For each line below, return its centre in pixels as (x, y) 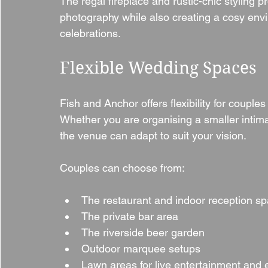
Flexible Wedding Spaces (158, 68)
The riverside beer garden (143, 233)
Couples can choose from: (122, 168)
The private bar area (130, 217)
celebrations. (90, 33)
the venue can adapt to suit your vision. (153, 136)
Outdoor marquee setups (141, 249)
